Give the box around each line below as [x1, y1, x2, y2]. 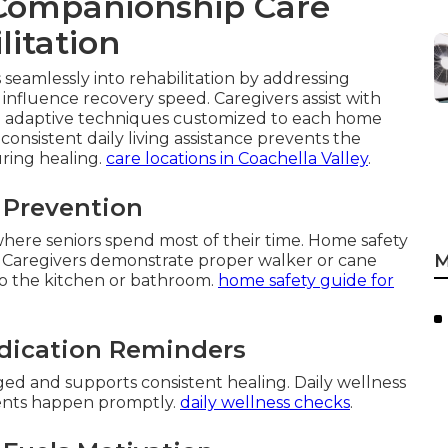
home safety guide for [218, 271, 394, 290]
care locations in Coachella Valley [106, 149, 368, 168]
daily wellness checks [180, 393, 350, 412]
